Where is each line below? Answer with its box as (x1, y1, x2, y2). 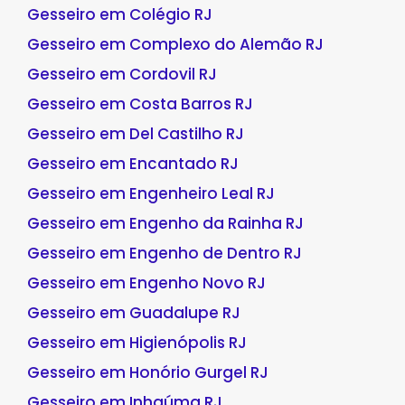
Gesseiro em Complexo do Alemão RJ (27, 33, 324, 55)
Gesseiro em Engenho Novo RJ (27, 271, 266, 294)
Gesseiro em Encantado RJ (27, 152, 239, 174)
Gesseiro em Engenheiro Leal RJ (27, 182, 275, 204)
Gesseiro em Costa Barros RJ (27, 92, 253, 115)
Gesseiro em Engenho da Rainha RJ (27, 212, 304, 234)
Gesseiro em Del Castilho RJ (27, 122, 244, 145)
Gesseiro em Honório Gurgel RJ (27, 361, 268, 383)
